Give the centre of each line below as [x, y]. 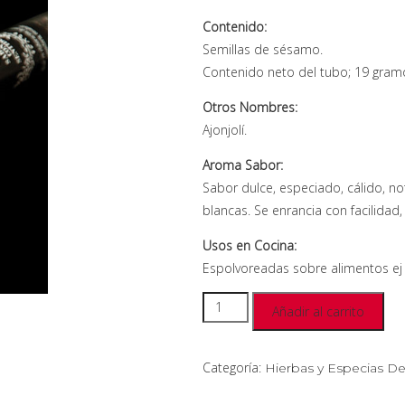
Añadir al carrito [318, 311]
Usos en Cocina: [250, 245]
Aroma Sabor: [243, 165]
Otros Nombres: [250, 107]
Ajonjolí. [225, 129]
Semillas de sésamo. [263, 49]
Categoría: [234, 367]
